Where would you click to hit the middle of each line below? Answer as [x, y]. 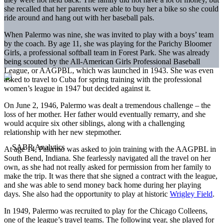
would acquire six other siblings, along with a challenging [94, 123]
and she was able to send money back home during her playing [103, 185]
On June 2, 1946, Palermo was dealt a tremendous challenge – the [107, 105]
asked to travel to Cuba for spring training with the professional [103, 79]
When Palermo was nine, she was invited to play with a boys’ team [109, 34]
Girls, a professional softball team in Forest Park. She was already [107, 52]
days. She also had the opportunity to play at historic [87, 194]
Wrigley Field [191, 194]
